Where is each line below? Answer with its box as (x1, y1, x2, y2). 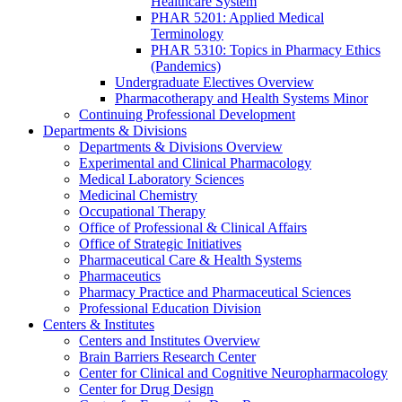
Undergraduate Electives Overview (115, 74, 314, 91)
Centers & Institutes (43, 317, 154, 333)
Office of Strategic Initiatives (79, 236, 241, 252)
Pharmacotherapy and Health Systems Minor (115, 91, 368, 107)
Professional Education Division (79, 301, 261, 317)
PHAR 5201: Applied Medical (151, 10, 324, 26)
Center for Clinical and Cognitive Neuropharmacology (79, 365, 388, 381)
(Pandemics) (151, 58, 221, 74)
